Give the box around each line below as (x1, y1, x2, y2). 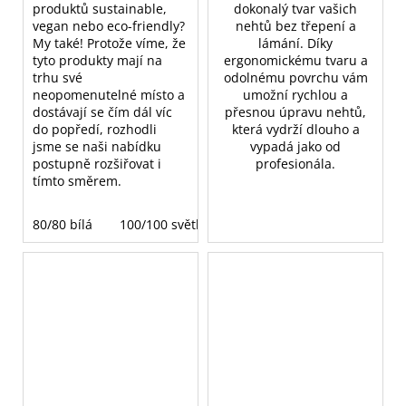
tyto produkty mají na (33, 52, 162, 70)
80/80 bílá (33, 216, 92, 234)
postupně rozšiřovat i (33, 155, 161, 173)
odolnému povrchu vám (223, 69, 368, 87)
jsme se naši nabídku (33, 138, 161, 156)
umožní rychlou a (243, 86, 348, 104)
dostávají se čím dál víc (33, 103, 172, 121)
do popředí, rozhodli (33, 121, 157, 139)
